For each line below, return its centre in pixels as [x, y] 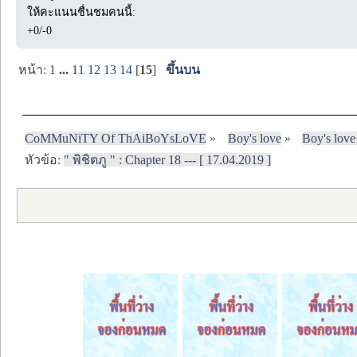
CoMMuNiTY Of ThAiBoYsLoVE [116, 139]
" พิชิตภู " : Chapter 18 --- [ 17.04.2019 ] [168, 159]
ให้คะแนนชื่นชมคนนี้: [82, 12]
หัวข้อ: [45, 159]
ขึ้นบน [183, 69]
